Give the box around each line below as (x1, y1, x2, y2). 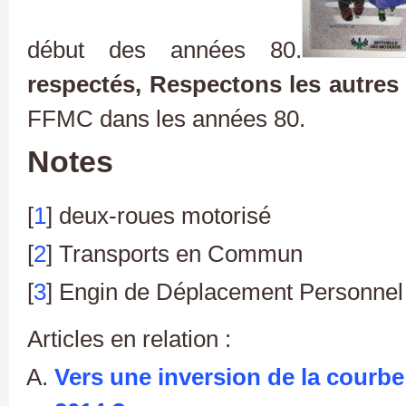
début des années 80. (27, 36, 302, 63)
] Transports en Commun (46, 240, 303, 266)
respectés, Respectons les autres (27, 71, 400, 97)
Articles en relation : (27, 325, 231, 352)
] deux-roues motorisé (46, 202, 271, 228)
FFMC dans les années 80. (27, 105, 305, 131)
